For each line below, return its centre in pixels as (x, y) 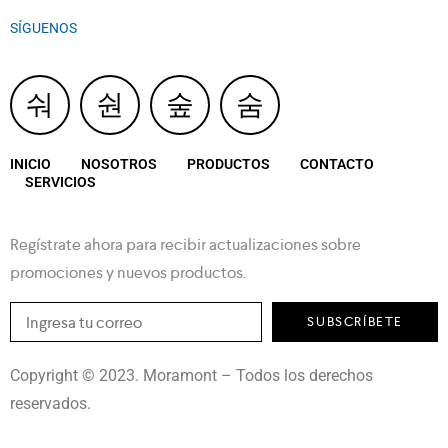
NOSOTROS (119, 164)
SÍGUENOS (43, 28)
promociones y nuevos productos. (128, 272)
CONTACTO (337, 164)
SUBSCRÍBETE (355, 321)
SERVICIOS (60, 182)
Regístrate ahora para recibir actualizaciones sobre (185, 244)
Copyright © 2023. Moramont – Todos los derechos (191, 375)
